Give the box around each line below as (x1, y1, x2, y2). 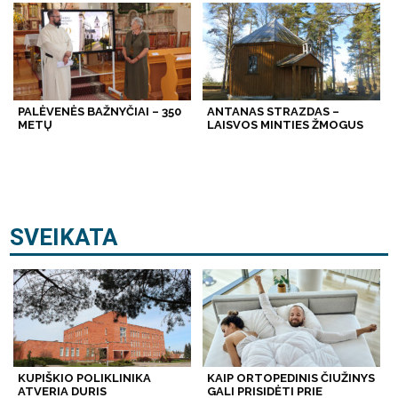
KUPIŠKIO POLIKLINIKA (18, 371, 152, 386)
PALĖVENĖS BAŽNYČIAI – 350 (18, 105, 182, 119)
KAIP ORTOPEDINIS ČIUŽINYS (206, 371, 375, 386)
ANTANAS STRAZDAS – (206, 105, 339, 119)
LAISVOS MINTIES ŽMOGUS (206, 118, 363, 132)
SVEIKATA (10, 224, 119, 251)
